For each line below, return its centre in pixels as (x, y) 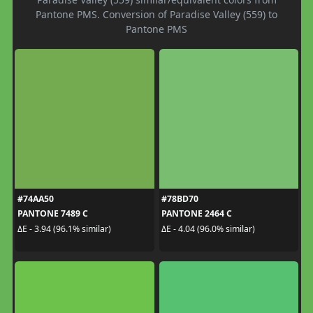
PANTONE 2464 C (197, 214)
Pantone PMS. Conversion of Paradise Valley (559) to (156, 15)
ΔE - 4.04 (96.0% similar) (208, 228)
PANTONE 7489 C (52, 214)
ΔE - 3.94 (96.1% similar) (64, 228)
